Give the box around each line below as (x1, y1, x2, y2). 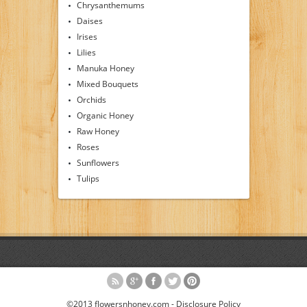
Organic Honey (76, 110, 134, 121)
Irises (76, 31, 97, 42)
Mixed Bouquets (76, 78, 138, 90)
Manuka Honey (76, 62, 134, 74)
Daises (76, 15, 103, 27)
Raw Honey (76, 125, 119, 137)
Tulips (76, 173, 99, 184)
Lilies (76, 47, 96, 58)
